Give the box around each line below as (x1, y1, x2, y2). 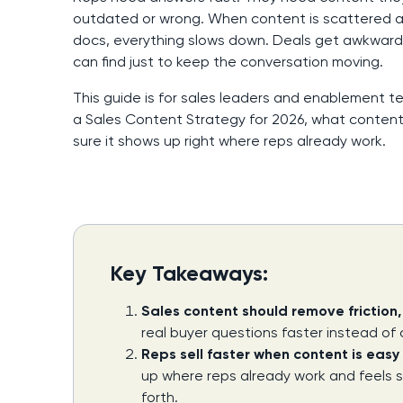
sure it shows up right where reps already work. (72, 132, 386, 150)
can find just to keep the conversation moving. (72, 53, 383, 71)
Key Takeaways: (109, 260, 268, 287)
